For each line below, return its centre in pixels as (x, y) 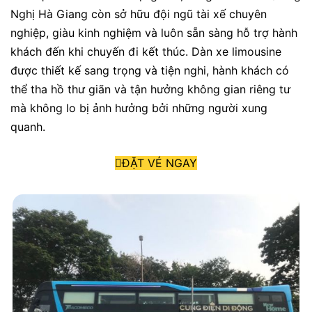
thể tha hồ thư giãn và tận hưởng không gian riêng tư (150, 89)
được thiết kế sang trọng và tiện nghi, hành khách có (150, 70)
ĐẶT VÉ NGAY (159, 163)
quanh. (30, 126)
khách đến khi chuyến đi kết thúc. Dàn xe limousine (146, 51)
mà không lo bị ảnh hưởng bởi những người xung (139, 108)
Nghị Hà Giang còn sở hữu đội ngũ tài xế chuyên (139, 14)
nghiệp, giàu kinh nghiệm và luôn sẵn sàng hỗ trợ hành (154, 32)
